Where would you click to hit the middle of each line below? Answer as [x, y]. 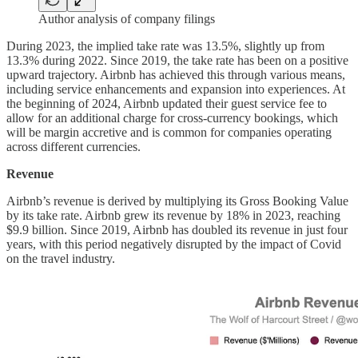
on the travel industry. [61, 259]
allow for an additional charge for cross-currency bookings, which [172, 118]
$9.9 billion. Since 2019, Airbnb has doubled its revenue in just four [177, 230]
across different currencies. [74, 147]
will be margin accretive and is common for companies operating [169, 133]
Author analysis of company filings [127, 19]
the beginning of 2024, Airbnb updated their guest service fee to [167, 104]
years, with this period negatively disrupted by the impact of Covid [174, 245]
